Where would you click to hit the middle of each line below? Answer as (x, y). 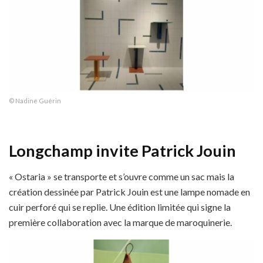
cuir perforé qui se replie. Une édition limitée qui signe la (120, 207)
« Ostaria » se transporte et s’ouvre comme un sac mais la (122, 177)
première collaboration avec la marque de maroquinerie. (120, 222)
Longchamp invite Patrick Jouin (122, 150)
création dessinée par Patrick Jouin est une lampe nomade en (129, 192)
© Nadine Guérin (35, 101)
